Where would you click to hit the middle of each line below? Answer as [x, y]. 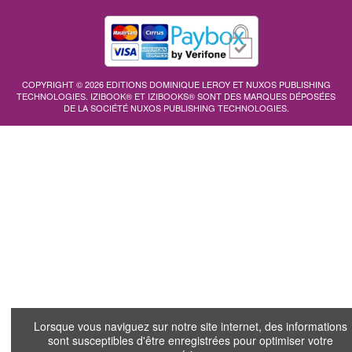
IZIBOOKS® [171, 95]
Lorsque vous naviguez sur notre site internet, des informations [191, 326]
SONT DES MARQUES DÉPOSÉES [265, 95]
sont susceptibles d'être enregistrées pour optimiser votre [191, 341]
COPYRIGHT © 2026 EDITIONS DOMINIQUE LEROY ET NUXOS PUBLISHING [176, 84]
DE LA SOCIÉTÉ [97, 107]
